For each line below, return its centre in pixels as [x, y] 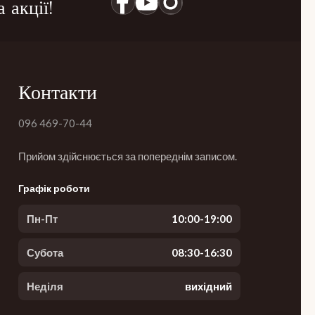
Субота [45, 252]
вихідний [208, 286]
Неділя [45, 286]
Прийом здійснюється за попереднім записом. [127, 156]
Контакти [57, 92]
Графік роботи [54, 188]
